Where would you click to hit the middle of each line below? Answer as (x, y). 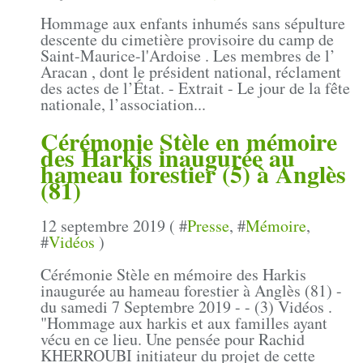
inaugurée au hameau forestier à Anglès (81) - (191, 290)
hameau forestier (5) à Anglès (193, 173)
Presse (208, 225)
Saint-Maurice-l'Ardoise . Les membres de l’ (188, 55)
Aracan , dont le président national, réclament (191, 71)
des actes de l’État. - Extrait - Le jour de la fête (195, 88)
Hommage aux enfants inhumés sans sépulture (193, 23)
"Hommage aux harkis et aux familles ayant (184, 322)
